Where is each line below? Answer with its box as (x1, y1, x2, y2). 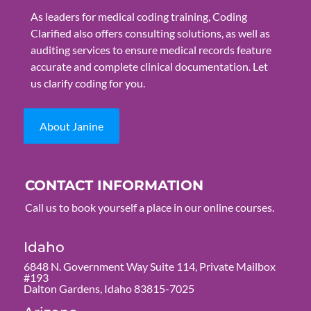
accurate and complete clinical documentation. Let (30, 60, 268, 74)
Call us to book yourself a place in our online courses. (24, 200, 274, 214)
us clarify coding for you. (30, 76, 145, 90)
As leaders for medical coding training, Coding (30, 10, 247, 24)
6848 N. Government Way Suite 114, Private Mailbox (23, 259, 276, 273)
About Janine (39, 119, 103, 133)
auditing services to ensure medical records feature (30, 43, 271, 57)
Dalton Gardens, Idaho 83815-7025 (23, 281, 194, 295)
